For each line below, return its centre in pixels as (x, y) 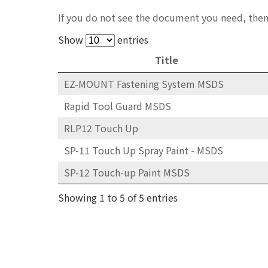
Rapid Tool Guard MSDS (118, 106)
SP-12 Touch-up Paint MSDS (127, 173)
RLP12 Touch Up (101, 128)
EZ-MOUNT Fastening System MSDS (144, 84)
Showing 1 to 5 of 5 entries (118, 198)
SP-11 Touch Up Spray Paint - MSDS (144, 150)
